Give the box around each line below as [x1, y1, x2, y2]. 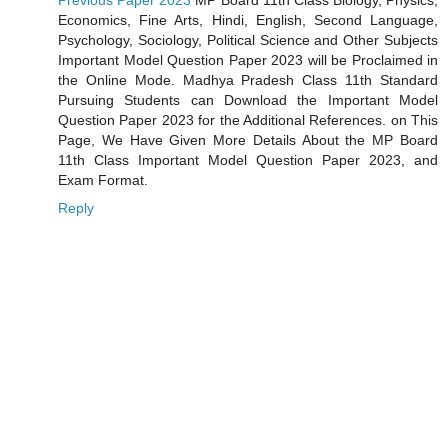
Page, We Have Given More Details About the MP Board [58, 132, 438, 149]
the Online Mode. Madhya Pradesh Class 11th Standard [58, 72, 438, 89]
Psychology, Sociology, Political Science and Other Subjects [58, 32, 438, 49]
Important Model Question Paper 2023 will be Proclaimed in [58, 52, 438, 69]
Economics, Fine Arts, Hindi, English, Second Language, [58, 12, 438, 29]
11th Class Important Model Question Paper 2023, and [58, 152, 438, 169]
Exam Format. [58, 172, 148, 189]
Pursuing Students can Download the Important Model [58, 92, 438, 109]
